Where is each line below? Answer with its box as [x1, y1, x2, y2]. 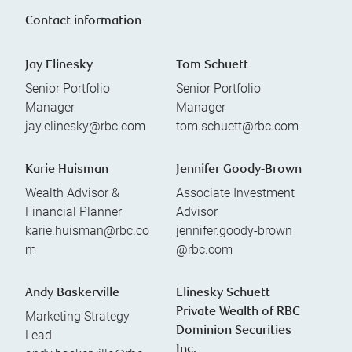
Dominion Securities [176, 324, 291, 338]
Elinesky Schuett [176, 286, 270, 300]
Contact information [25, 14, 141, 28]
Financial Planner [25, 203, 122, 219]
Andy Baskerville [25, 286, 119, 300]
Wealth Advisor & [25, 185, 119, 200]
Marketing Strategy [25, 308, 130, 324]
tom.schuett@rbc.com [176, 118, 299, 134]
